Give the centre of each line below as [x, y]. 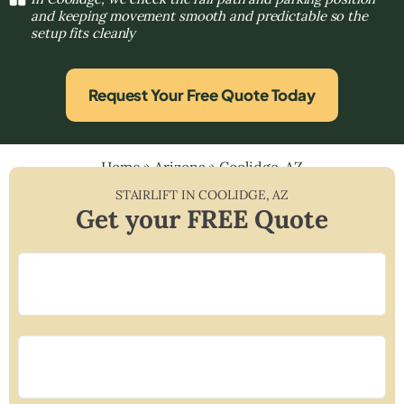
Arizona [180, 166]
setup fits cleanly [83, 32]
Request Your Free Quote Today [202, 94]
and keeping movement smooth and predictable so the [199, 15]
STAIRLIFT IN [157, 194]
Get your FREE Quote [202, 219]
